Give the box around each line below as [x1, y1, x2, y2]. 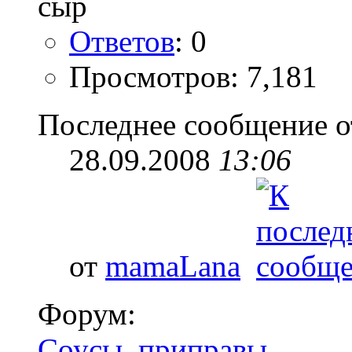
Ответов [69, 24, 174, 58]
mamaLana [105, 248, 240, 283]
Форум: [38, 296, 136, 331]
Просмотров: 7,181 [69, 59, 317, 93]
